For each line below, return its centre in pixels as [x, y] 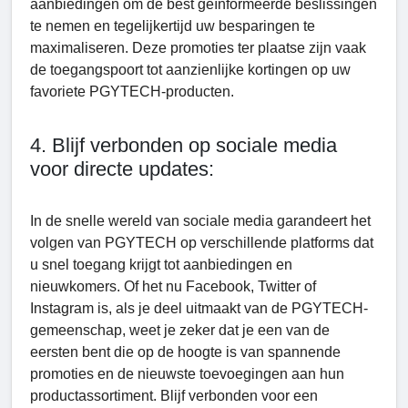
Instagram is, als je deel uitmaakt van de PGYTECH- [199, 308]
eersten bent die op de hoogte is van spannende [185, 352]
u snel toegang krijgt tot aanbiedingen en [161, 264]
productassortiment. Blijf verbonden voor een [174, 395]
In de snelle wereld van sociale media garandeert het [200, 220]
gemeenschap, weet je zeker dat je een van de [180, 330]
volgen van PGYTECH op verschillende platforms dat [202, 242]
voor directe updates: [122, 168]
